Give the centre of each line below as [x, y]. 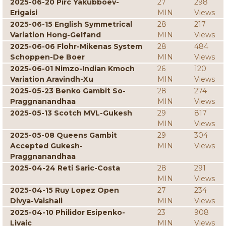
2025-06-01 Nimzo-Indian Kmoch [72, 69]
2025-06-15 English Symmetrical [71, 24]
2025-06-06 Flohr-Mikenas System [76, 46]
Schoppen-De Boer [47, 57]
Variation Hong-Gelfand [55, 35]
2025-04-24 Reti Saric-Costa [65, 168]
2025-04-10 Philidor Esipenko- [68, 212]
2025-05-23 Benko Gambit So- [68, 91]
